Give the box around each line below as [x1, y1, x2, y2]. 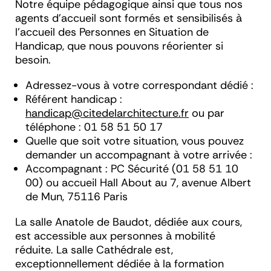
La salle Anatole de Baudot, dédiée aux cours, [15, 215, 242, 230]
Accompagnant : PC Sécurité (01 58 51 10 [25, 162, 238, 177]
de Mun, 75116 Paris [25, 189, 128, 204]
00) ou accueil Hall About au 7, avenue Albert [25, 175, 251, 191]
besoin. [15, 53, 51, 68]
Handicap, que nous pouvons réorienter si [15, 39, 223, 54]
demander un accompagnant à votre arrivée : [25, 148, 252, 163]
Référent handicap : [25, 92, 122, 107]
